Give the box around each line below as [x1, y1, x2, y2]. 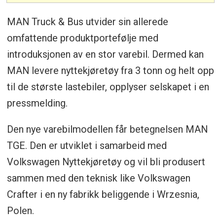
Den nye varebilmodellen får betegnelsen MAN [6, 123, 208, 135]
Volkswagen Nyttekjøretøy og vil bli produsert [6, 155, 205, 168]
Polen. [6, 204, 34, 217]
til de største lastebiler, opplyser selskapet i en [6, 80, 209, 93]
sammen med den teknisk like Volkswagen [6, 172, 190, 184]
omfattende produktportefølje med [6, 32, 158, 44]
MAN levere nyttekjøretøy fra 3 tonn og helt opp [6, 64, 214, 76]
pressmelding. [6, 97, 68, 109]
